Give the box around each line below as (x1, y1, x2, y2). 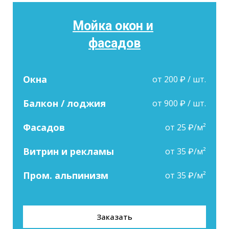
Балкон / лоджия (23, 97, 106, 109)
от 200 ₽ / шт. (152, 73, 206, 85)
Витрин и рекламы (23, 145, 114, 157)
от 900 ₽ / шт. (152, 97, 206, 109)
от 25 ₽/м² (165, 121, 206, 133)
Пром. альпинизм (23, 169, 108, 181)
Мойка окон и (73, 18, 153, 33)
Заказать (97, 211, 132, 222)
